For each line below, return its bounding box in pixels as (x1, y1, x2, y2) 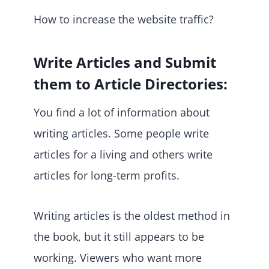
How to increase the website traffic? (34, 11, 214, 26)
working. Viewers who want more (34, 250, 202, 265)
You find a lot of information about (34, 104, 210, 119)
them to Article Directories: (34, 73, 228, 94)
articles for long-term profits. (34, 168, 180, 183)
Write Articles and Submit (34, 52, 216, 72)
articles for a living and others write (34, 147, 213, 162)
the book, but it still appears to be (34, 229, 204, 244)
